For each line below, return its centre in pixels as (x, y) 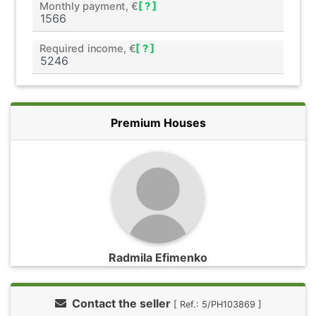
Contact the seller (122, 303)
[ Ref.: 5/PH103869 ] (217, 304)
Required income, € (87, 48)
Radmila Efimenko (158, 257)
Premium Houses (158, 122)
